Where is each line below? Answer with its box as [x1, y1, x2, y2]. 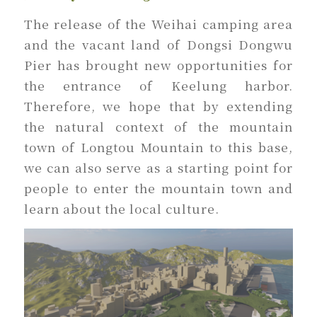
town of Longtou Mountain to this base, [23, 137, 294, 156]
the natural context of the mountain [23, 117, 294, 135]
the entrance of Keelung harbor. [23, 76, 294, 94]
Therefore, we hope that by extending [23, 96, 294, 115]
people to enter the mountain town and [23, 178, 294, 197]
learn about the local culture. [23, 199, 219, 217]
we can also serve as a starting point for [23, 158, 294, 176]
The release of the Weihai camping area [23, 14, 294, 33]
